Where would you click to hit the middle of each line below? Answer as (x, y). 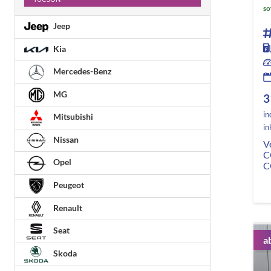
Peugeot (68, 185)
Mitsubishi (72, 117)
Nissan (65, 139)
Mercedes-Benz (82, 71)
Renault (67, 207)
